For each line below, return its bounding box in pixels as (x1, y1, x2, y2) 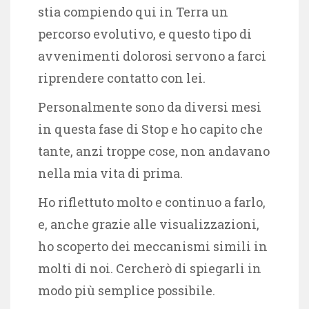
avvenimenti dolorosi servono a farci (38, 47, 266, 64)
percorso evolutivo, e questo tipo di (38, 25, 252, 42)
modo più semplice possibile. (38, 281, 215, 299)
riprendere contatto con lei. (38, 69, 206, 86)
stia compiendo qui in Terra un (38, 3, 228, 20)
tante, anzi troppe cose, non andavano (38, 142, 270, 159)
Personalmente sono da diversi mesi (38, 98, 261, 115)
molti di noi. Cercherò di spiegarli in (38, 259, 261, 277)
